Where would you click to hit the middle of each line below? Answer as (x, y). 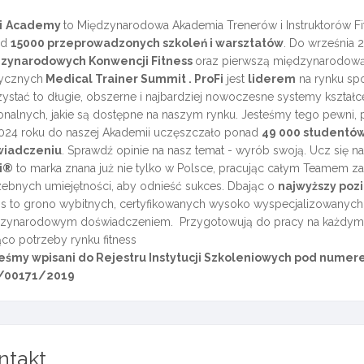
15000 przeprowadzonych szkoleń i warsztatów (147, 43)
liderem (271, 79)
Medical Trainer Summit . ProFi (133, 79)
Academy (34, 25)
